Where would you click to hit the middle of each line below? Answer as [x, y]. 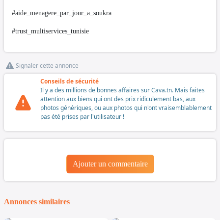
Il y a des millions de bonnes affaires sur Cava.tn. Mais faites [123, 90]
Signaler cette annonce [47, 66]
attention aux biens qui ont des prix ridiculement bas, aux [118, 99]
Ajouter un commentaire [110, 164]
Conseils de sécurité [69, 82]
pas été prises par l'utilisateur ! [82, 117]
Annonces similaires [37, 202]
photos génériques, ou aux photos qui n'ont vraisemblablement [126, 108]
